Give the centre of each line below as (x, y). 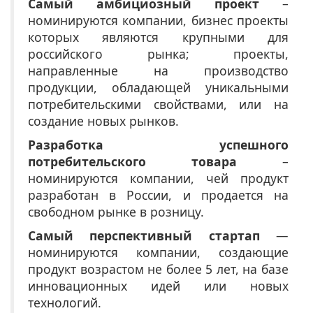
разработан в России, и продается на (158, 195)
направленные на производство (158, 71)
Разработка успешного (158, 145)
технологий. (66, 303)
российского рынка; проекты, (158, 54)
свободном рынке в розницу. (116, 212)
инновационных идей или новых (158, 286)
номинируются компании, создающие (158, 253)
